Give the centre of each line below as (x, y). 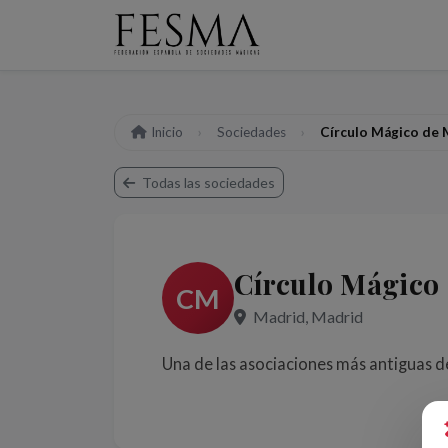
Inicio (167, 132)
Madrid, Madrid (306, 316)
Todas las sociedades (207, 182)
